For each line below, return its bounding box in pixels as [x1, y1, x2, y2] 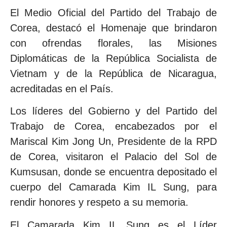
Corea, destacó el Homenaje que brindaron [10, 22, 217, 33]
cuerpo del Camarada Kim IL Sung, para [10, 181, 217, 193]
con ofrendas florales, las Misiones [10, 37, 217, 49]
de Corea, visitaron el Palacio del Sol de [10, 151, 217, 163]
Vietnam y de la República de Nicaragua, [10, 67, 217, 79]
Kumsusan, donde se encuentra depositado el [10, 166, 217, 178]
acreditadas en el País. [10, 83, 113, 94]
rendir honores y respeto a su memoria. [10, 197, 188, 208]
